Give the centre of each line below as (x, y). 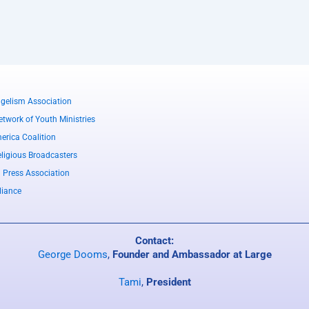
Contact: (154, 241)
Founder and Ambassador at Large (192, 255)
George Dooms (72, 255)
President (168, 282)
